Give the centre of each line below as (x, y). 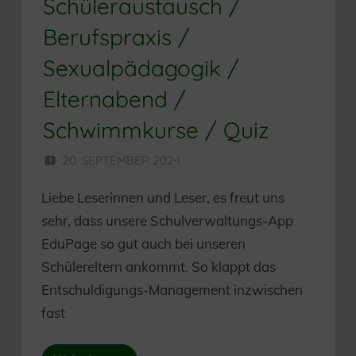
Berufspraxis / (116, 37)
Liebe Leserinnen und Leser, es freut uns (163, 197)
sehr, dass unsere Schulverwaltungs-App (167, 220)
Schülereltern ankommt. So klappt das (159, 266)
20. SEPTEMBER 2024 (121, 160)
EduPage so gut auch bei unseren (143, 243)
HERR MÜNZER (260, 160)
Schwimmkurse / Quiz (156, 130)
